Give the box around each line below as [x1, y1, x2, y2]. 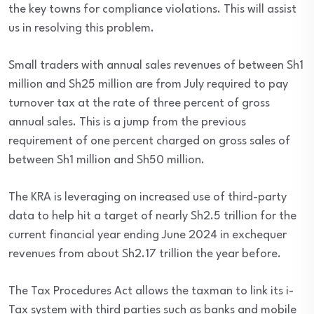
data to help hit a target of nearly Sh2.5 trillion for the [8, 210, 296, 222]
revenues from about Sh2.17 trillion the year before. [8, 248, 281, 260]
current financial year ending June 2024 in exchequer [8, 229, 287, 241]
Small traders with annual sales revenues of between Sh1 [8, 60, 303, 71]
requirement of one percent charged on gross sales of [8, 135, 290, 147]
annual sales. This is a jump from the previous [8, 116, 246, 128]
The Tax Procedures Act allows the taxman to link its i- [8, 285, 294, 297]
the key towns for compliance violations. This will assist [8, 4, 296, 15]
